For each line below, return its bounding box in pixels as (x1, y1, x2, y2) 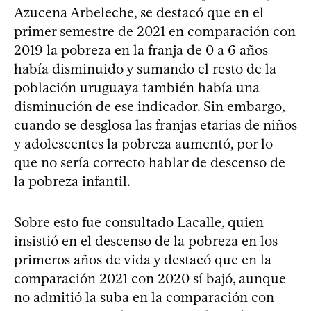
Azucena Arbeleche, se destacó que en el (14, 3, 264, 21)
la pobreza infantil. (14, 172, 131, 190)
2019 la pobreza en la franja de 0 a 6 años (14, 41, 268, 58)
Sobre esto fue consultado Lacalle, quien (14, 213, 264, 230)
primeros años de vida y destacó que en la (14, 251, 271, 268)
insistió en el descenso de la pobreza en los (14, 232, 278, 249)
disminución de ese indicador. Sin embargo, (14, 97, 285, 115)
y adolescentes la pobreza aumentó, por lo (14, 135, 273, 152)
